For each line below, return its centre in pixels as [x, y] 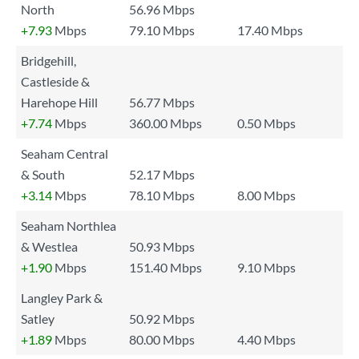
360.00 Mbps [165, 123]
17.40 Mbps [270, 30]
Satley [38, 319]
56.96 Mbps [162, 9]
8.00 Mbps [266, 195]
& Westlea [49, 246]
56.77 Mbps [162, 102]
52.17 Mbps [162, 174]
